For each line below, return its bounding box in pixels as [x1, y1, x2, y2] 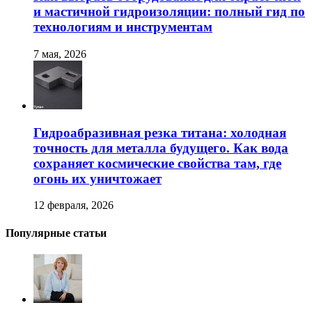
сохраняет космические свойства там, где [33, 155, 281, 171]
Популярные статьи [6, 226, 107, 239]
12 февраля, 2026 [33, 199, 114, 212]
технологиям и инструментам [33, 19, 212, 35]
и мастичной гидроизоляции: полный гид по [33, 4, 305, 19]
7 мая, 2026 [33, 47, 86, 60]
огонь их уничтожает [33, 171, 162, 186]
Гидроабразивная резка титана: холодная [33, 125, 286, 140]
